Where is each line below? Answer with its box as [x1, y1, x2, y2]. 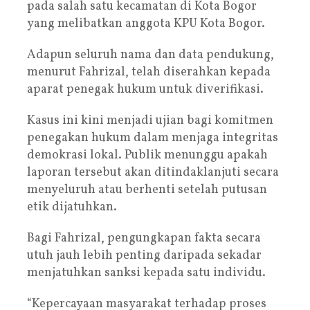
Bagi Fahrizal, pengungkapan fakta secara [27, 229, 261, 247]
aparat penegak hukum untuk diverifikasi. [27, 80, 264, 98]
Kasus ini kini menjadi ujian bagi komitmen [27, 111, 273, 129]
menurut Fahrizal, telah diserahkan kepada [27, 63, 271, 81]
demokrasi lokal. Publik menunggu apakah [27, 146, 268, 164]
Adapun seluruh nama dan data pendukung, [27, 46, 274, 64]
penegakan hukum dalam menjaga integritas [27, 129, 278, 147]
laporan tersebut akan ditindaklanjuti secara [27, 163, 279, 181]
